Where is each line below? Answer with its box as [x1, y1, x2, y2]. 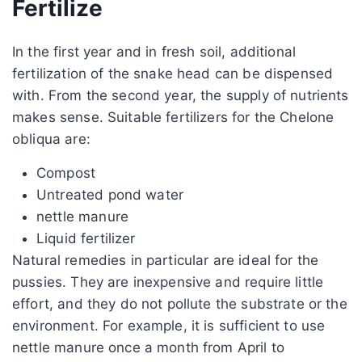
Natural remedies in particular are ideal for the [12, 251, 319, 268]
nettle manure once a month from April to [12, 339, 284, 356]
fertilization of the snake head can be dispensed [12, 65, 334, 82]
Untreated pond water [36, 186, 183, 203]
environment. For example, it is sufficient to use [12, 317, 326, 334]
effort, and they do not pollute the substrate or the [12, 295, 347, 312]
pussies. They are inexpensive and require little [12, 273, 324, 290]
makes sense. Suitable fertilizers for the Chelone [12, 108, 335, 125]
